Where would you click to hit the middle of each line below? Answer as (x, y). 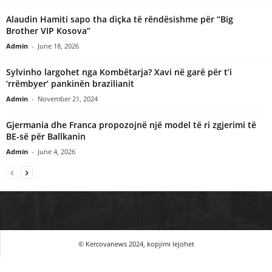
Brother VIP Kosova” (48, 30)
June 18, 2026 (58, 46)
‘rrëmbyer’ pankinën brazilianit (70, 83)
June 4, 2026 (56, 151)
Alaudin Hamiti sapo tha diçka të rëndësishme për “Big (120, 19)
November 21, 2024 (68, 98)
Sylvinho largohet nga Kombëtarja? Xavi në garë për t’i (119, 72)
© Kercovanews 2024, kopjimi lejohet (136, 243)
